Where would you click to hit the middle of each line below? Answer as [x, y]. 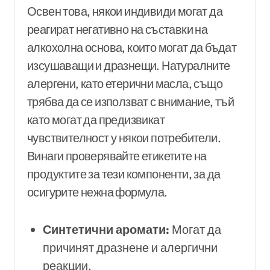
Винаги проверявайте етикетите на [117, 156]
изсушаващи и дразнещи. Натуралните [129, 66]
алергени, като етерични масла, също [125, 84]
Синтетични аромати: [106, 230]
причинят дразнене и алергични [130, 248]
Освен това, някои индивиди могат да [125, 11]
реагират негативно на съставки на [118, 30]
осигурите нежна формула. [97, 192]
